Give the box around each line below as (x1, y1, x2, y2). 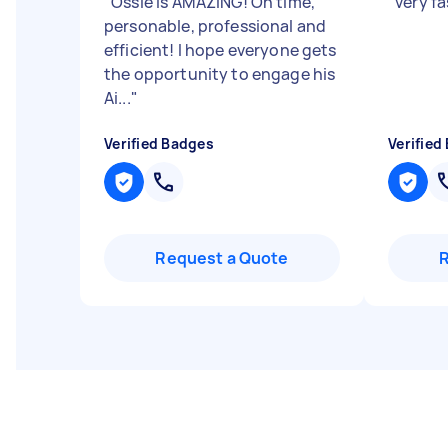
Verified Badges (104, 134, 214, 153)
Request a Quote (155, 247, 289, 269)
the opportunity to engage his (104, 63, 336, 85)
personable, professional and (104, 15, 327, 37)
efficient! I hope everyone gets (104, 39, 337, 61)
